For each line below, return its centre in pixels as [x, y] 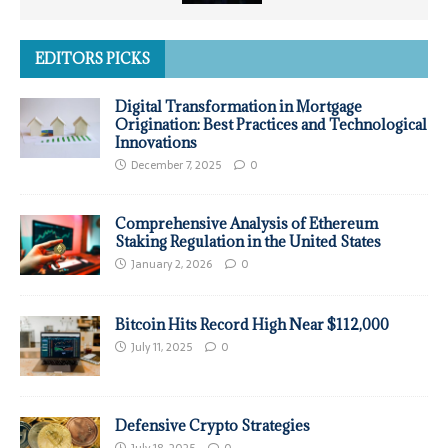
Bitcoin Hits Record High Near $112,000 [252, 325]
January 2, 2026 [171, 264]
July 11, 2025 [161, 347]
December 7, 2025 [176, 165]
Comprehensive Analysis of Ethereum [246, 224]
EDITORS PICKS [92, 59]
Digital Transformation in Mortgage [238, 107]
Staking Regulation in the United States [248, 242]
